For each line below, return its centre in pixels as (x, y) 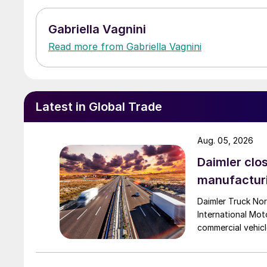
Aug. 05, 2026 (225, 140)
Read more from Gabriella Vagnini (125, 46)
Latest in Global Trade (99, 106)
